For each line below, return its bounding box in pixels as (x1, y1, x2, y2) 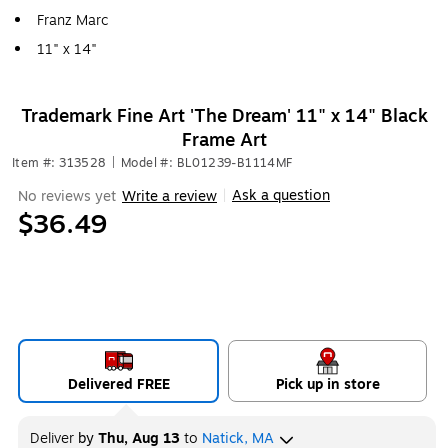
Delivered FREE (67, 374, 170, 395)
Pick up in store (275, 374, 380, 395)
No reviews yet (18, 185, 116, 207)
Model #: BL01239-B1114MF (121, 154, 293, 172)
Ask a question (232, 185, 330, 206)
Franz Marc (37, 10, 109, 31)
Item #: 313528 (12, 154, 106, 172)
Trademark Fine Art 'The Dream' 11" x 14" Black (20, 102, 428, 130)
